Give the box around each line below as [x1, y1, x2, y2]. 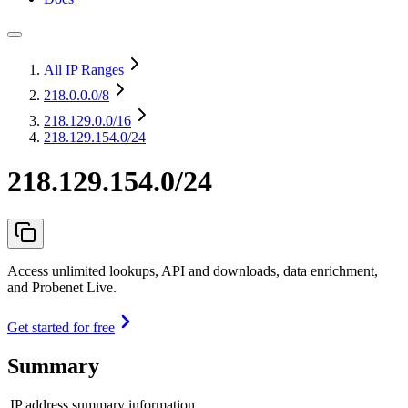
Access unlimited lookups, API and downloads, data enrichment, [7, 262, 378, 279]
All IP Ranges [44, 62, 124, 77]
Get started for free [7, 319, 115, 335]
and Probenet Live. [7, 279, 117, 295]
